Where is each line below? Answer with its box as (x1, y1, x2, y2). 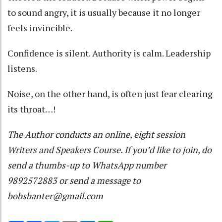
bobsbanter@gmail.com (7, 189, 103, 202)
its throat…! (7, 103, 55, 115)
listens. (7, 62, 37, 74)
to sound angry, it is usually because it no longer (7, 6, 200, 18)
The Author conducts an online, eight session (7, 128, 185, 140)
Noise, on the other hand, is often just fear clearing (7, 87, 213, 100)
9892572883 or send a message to (7, 174, 141, 186)
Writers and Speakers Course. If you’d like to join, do (7, 143, 212, 156)
